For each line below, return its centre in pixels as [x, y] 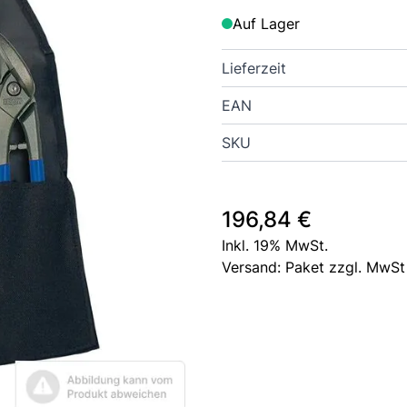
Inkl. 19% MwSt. [275, 245]
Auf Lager [266, 24]
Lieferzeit [254, 68]
